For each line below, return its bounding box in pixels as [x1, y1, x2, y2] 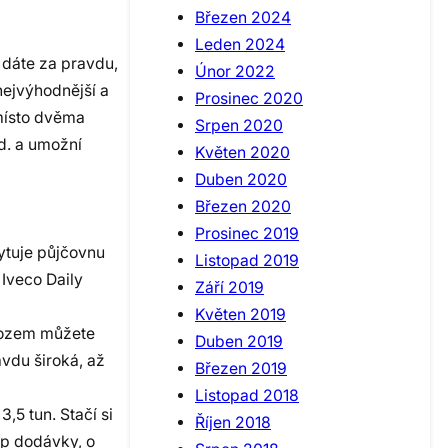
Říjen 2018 [195, 412, 271, 432]
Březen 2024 [195, 7, 291, 27]
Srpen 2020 [195, 115, 283, 135]
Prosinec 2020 [195, 88, 303, 108]
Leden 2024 [195, 34, 285, 54]
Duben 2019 [195, 331, 283, 351]
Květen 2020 [195, 142, 290, 162]
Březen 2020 [195, 196, 291, 216]
